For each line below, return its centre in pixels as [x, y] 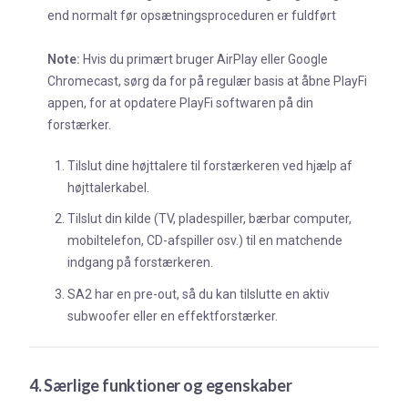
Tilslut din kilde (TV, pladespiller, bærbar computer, [209, 219]
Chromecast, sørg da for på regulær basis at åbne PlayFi [207, 81]
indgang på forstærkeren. [140, 263]
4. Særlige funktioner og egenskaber [161, 385]
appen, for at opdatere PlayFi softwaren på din [180, 102]
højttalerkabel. [108, 187]
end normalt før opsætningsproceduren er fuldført [192, 15]
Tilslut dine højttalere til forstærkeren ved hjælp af [210, 165]
